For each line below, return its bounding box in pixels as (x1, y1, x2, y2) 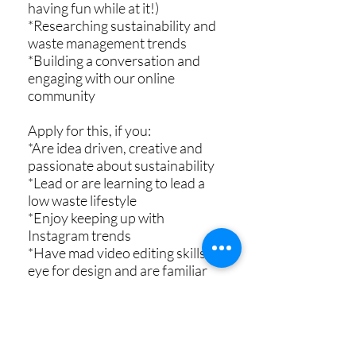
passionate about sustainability (28, 157, 215, 174)
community (28, 87, 95, 104)
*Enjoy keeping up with (28, 209, 164, 226)
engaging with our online (28, 69, 175, 87)
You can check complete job (28, 331, 192, 349)
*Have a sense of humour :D (28, 296, 195, 314)
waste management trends (28, 34, 187, 52)
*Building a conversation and (28, 52, 200, 69)
